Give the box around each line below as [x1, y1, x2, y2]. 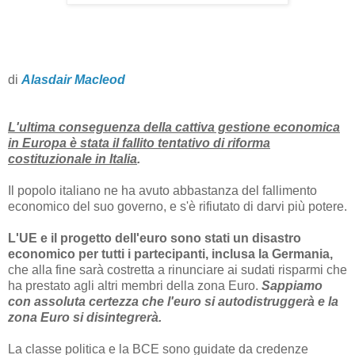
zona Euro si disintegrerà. [8, 311, 162, 325]
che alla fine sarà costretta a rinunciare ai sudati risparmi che [8, 263, 347, 277]
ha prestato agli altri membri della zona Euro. [8, 279, 261, 293]
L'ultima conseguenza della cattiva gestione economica [8, 120, 340, 135]
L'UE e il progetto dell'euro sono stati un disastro [8, 231, 301, 246]
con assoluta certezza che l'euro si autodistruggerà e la [8, 295, 338, 309]
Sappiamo [261, 279, 323, 293]
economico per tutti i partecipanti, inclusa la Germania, [8, 247, 333, 261]
